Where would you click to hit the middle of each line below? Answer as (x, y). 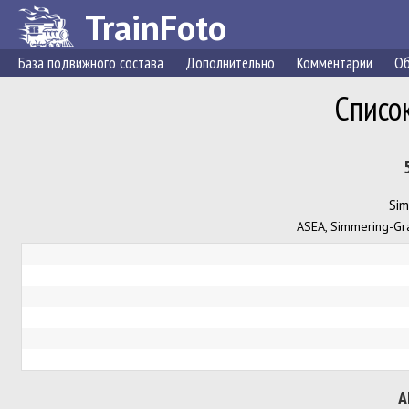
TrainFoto (156, 27)
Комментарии (335, 63)
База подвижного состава (91, 63)
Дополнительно (230, 63)
